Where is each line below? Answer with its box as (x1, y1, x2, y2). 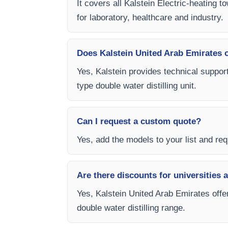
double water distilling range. (77, 203, 185, 213)
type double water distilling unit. (77, 81, 196, 91)
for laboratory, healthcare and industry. (77, 13, 223, 22)
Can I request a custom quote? (77, 117, 201, 126)
